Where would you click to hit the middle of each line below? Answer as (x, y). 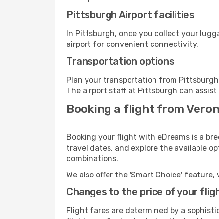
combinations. (92, 159)
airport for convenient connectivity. (132, 44)
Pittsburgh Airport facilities (131, 15)
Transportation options (120, 61)
